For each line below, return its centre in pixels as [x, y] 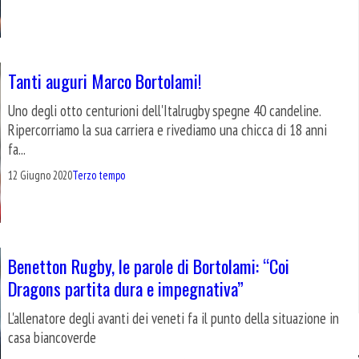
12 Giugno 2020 [40, 175]
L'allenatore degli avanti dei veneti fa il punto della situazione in [173, 318]
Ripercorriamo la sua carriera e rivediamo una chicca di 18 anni [167, 129]
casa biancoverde [52, 337]
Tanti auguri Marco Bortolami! [105, 80]
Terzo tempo [99, 175]
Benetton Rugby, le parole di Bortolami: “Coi [149, 265]
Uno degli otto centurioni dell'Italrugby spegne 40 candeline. [164, 110]
